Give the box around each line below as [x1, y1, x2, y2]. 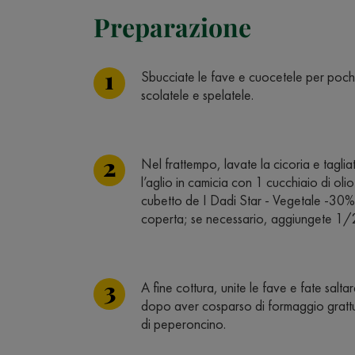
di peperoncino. [141, 315, 226, 333]
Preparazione [94, 10, 251, 44]
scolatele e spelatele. [141, 86, 254, 104]
